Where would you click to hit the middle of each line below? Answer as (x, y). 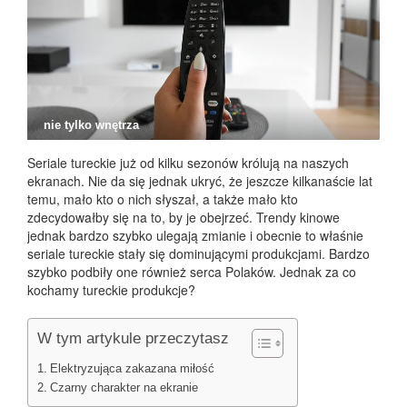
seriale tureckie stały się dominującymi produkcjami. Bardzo (199, 253)
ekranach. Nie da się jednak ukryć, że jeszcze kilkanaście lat (200, 181)
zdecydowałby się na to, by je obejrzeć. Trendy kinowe (184, 217)
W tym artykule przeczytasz (133, 338)
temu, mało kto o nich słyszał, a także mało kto (163, 199)
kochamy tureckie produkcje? (111, 290)
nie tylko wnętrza (91, 125)
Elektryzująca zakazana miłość (132, 369)
